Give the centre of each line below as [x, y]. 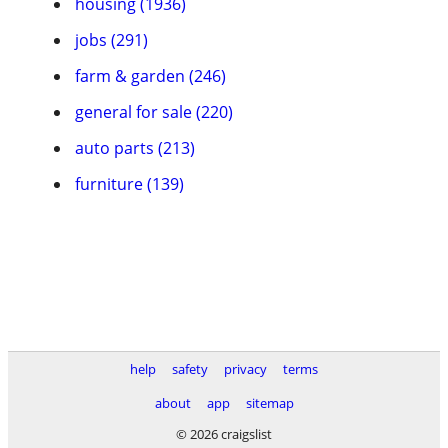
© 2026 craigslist [224, 434]
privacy [245, 369]
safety [190, 369]
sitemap [269, 403]
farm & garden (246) [150, 76]
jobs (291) [111, 40]
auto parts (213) [135, 148]
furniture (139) [129, 184]
